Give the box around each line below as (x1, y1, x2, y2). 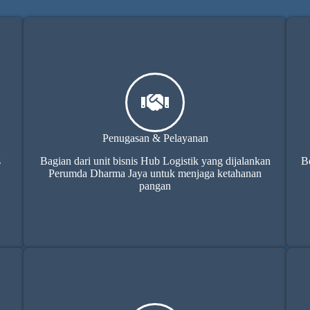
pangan (139, 179, 171, 192)
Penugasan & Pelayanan (102, 131, 208, 144)
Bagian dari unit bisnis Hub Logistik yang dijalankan (39, 154, 271, 167)
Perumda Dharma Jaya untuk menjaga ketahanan (48, 167, 262, 179)
